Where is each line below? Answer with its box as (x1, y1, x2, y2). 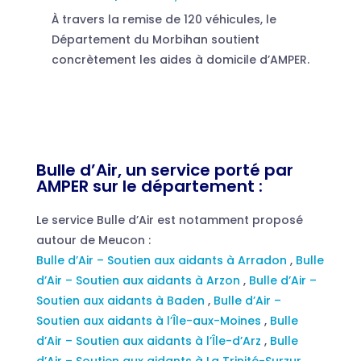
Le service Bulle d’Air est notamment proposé (35, 211, 303, 228)
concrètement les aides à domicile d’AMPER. (51, 51, 309, 68)
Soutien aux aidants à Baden (35, 292, 208, 309)
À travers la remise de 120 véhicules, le (51, 10, 276, 27)
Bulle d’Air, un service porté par (35, 158, 293, 181)
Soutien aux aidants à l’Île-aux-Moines (35, 312, 264, 329)
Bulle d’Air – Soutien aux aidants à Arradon (35, 251, 290, 268)
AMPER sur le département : (35, 174, 263, 197)
